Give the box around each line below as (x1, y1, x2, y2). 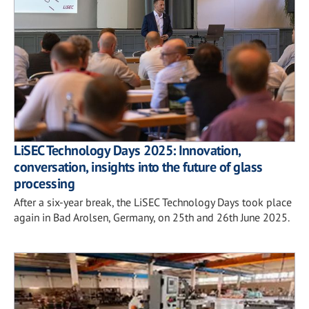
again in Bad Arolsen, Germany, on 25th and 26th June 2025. (14, 210, 290, 224)
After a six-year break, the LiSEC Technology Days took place (14, 195, 292, 209)
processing (14, 174, 74, 192)
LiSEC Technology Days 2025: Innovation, (14, 141, 241, 159)
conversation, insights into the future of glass (14, 157, 263, 176)
